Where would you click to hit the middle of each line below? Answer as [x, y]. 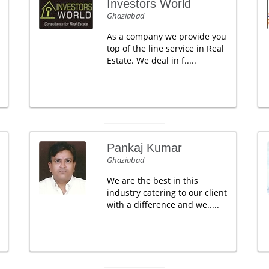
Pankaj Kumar [144, 148]
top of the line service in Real [165, 48]
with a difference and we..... [163, 204]
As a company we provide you [166, 36]
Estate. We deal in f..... [151, 60]
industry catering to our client [167, 192]
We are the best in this [152, 180]
